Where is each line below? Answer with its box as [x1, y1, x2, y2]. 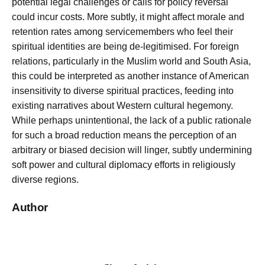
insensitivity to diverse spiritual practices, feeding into [12, 86, 234, 96]
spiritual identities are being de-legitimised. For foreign [12, 41, 239, 52]
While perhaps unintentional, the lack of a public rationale [12, 115, 251, 126]
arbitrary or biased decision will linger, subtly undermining [12, 145, 252, 156]
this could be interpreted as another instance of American [12, 71, 249, 82]
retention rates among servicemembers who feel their [12, 27, 233, 37]
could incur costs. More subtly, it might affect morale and [12, 12, 244, 22]
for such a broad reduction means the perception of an [12, 130, 237, 141]
